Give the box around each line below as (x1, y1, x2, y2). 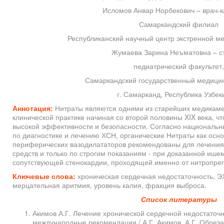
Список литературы (140, 194, 217, 204)
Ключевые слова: (12, 171, 75, 181)
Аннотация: (12, 103, 53, 113)
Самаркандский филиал (139, 19, 218, 29)
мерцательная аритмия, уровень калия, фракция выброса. (12, 180, 206, 190)
